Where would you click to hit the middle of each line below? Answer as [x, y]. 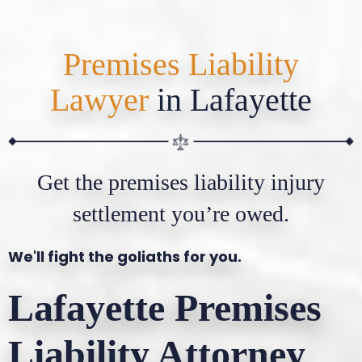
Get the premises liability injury [181, 182]
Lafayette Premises [165, 307]
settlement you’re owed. [181, 213]
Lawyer [103, 100]
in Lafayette [234, 100]
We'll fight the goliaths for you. [125, 256]
